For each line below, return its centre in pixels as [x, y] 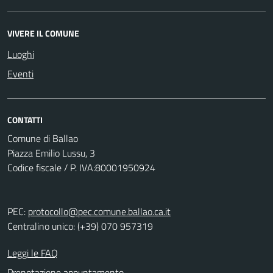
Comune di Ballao [43, 138]
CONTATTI [25, 120]
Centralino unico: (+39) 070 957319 [80, 226]
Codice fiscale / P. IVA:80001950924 [81, 168]
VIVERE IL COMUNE [43, 33]
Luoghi [21, 54]
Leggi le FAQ [33, 253]
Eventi [20, 74]
